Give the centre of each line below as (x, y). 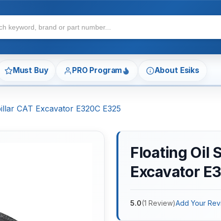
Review (161, 203)
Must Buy (30, 71)
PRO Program (97, 71)
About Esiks (177, 71)
